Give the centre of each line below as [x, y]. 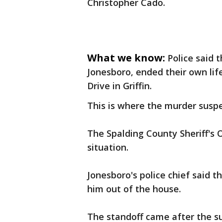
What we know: [126, 58]
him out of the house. [135, 189]
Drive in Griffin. [121, 86]
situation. [108, 147]
